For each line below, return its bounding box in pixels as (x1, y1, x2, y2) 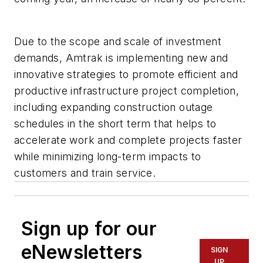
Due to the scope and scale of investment (14, 35, 221, 48)
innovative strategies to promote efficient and (14, 68, 238, 81)
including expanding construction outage (14, 101, 213, 114)
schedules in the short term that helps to (14, 117, 217, 130)
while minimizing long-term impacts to (14, 150, 201, 163)
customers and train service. (14, 167, 161, 180)
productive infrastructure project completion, (14, 85, 239, 97)
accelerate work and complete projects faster (14, 134, 242, 147)
